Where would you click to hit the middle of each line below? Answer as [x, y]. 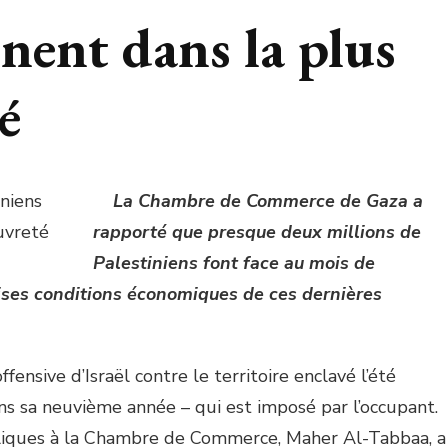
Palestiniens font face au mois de [234, 262]
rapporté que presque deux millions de [257, 231]
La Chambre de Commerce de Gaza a [268, 200]
